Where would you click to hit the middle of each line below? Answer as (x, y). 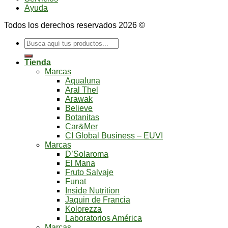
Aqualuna (83, 80)
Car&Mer (81, 126)
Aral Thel (82, 90)
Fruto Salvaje (89, 172)
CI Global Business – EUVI (114, 135)
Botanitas (82, 117)
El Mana (80, 163)
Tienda (38, 62)
